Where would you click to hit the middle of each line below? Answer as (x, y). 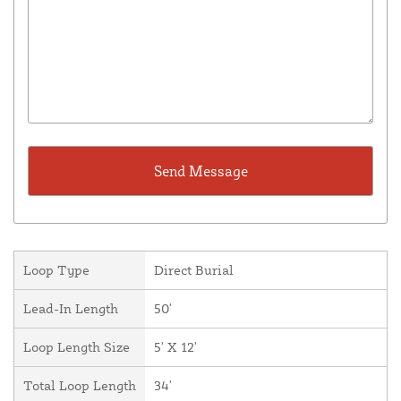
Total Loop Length (80, 386)
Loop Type (56, 270)
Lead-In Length (71, 309)
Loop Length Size (77, 347)
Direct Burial (194, 270)
